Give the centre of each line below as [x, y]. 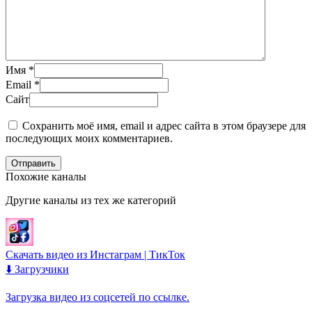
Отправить [33, 163]
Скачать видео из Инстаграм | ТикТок [95, 254]
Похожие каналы [46, 176]
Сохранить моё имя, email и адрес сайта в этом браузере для [164, 125]
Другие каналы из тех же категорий [91, 200]
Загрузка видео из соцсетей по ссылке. [97, 297]
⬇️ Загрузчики [37, 269]
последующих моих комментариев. [89, 138]
